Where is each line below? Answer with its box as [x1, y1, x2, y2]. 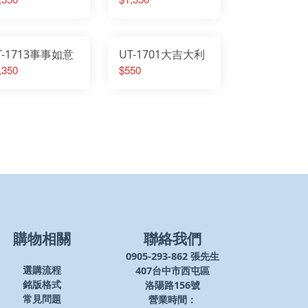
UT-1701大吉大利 [118, 46, 205, 62]
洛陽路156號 [145, 278, 200, 291]
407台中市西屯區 [135, 263, 210, 277]
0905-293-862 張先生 [126, 249, 219, 263]
